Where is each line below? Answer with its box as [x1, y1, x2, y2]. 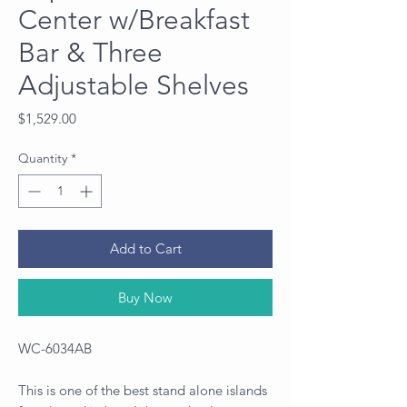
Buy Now [118, 288, 173, 306]
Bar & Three [18, 35, 163, 69]
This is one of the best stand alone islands [18, 381, 267, 399]
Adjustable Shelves [18, 68, 249, 102]
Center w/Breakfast [18, 3, 250, 36]
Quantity [18, 149, 67, 166]
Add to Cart [109, 239, 182, 257]
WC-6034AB [18, 339, 92, 357]
